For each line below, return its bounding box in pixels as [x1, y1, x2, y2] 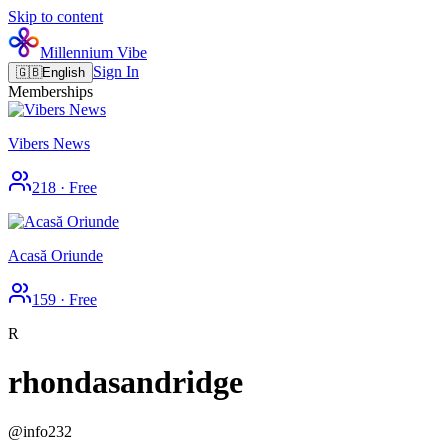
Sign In [93, 63, 139, 80]
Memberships [8, 83, 93, 100]
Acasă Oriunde [8, 247, 103, 264]
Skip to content [8, 8, 103, 25]
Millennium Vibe [40, 44, 147, 61]
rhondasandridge [8, 364, 243, 401]
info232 [23, 422, 72, 440]
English [42, 65, 85, 80]
